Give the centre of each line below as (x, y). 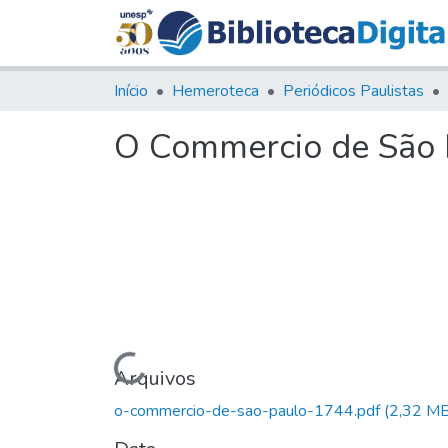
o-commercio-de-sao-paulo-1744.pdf (249, 410)
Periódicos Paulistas (353, 90)
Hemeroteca (215, 90)
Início (131, 90)
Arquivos (155, 378)
